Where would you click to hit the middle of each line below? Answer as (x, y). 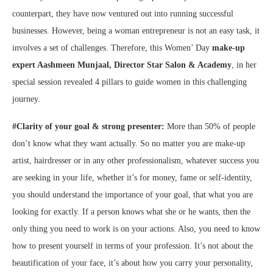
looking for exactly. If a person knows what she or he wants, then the (131, 212)
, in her (244, 65)
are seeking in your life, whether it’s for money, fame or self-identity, (132, 178)
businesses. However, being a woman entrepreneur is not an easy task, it (136, 31)
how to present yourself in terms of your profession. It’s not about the (133, 246)
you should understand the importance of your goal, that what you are (133, 195)
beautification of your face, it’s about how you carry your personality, (133, 263)
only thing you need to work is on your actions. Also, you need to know (136, 229)
